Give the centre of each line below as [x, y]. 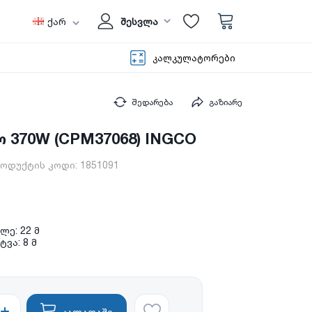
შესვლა [139, 21]
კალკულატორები [194, 58]
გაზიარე [226, 102]
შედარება [152, 102]
